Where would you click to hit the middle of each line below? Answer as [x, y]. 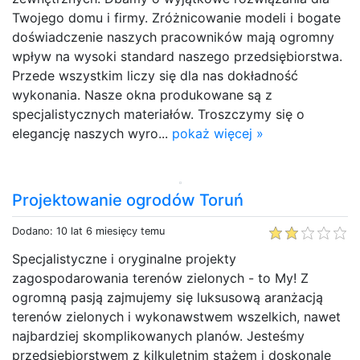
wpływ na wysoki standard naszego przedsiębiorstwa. [177, 56]
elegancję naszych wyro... [92, 133]
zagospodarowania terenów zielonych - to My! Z [160, 278]
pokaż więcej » [218, 133]
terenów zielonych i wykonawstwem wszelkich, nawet [176, 316]
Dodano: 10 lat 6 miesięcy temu [88, 231]
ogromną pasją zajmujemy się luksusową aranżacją [168, 297]
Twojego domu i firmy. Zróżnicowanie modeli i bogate [176, 17]
